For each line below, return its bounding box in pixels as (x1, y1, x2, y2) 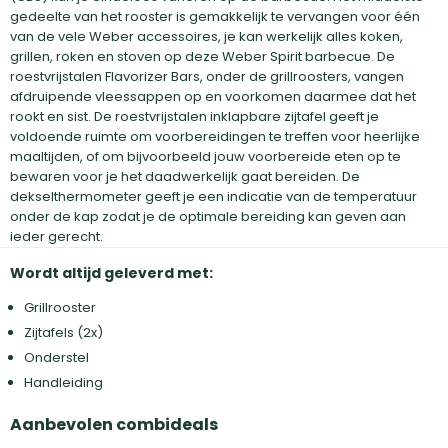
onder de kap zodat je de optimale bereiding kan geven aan (10, 207, 406, 226)
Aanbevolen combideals (10, 413, 218, 436)
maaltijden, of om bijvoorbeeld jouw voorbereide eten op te (10, 147, 401, 166)
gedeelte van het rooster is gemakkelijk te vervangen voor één (10, 7, 420, 26)
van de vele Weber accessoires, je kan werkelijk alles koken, (10, 27, 403, 46)
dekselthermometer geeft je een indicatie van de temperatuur (10, 187, 417, 206)
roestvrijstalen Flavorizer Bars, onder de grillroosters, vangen (10, 67, 404, 86)
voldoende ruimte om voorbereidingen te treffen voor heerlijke (10, 127, 420, 146)
